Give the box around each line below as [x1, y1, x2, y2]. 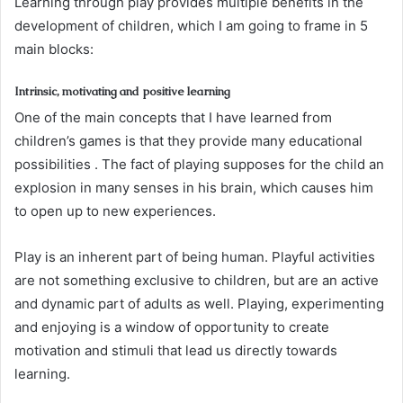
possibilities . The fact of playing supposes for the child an [14, 155, 384, 173]
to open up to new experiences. [14, 201, 216, 219]
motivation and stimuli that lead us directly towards [14, 341, 337, 359]
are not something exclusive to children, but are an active [14, 271, 379, 289]
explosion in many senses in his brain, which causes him [14, 178, 373, 196]
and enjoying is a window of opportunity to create [14, 318, 329, 336]
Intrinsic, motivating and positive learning [14, 84, 230, 99]
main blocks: [14, 40, 94, 58]
